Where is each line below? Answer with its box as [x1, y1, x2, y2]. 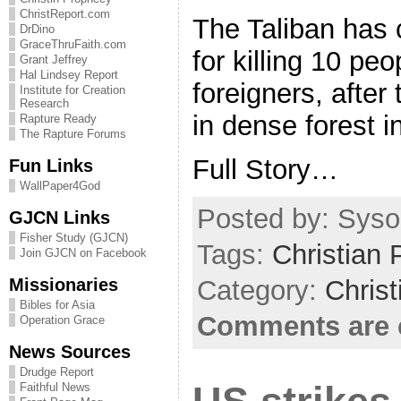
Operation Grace [20, 313, 105, 327]
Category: [197, 275, 325, 307]
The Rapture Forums [20, 127, 126, 141]
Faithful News [20, 380, 90, 394]
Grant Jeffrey [20, 53, 88, 66]
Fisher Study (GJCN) [20, 231, 128, 244]
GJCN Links [9, 207, 110, 227]
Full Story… [192, 153, 338, 185]
